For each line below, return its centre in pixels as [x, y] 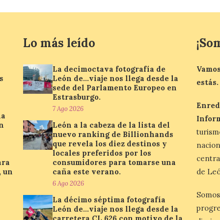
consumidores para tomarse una [114, 162]
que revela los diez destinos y [110, 144]
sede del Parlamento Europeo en [115, 88]
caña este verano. [87, 172]
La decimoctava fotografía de [109, 69]
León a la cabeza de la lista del [111, 125]
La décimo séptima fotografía [109, 200]
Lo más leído [59, 43]
